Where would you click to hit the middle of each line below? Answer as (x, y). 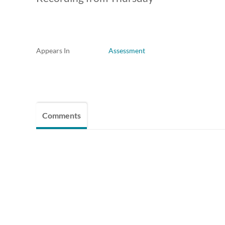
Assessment (127, 51)
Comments (62, 116)
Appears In (53, 51)
